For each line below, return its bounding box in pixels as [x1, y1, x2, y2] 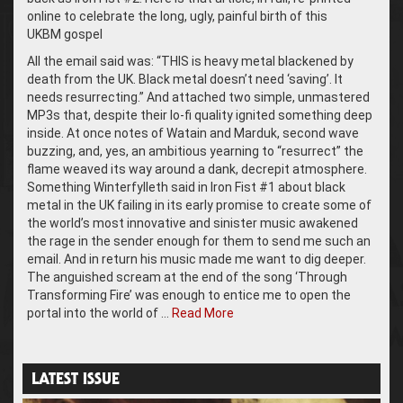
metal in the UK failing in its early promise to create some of [27, 198, 372, 213]
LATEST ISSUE [31, 372, 120, 390]
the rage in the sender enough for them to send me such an [27, 234, 371, 249]
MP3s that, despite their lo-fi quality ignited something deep [27, 108, 372, 123]
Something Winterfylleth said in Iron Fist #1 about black [27, 180, 345, 195]
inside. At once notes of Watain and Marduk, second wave [27, 126, 359, 141]
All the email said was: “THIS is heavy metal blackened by [27, 54, 354, 69]
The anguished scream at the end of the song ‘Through [27, 270, 347, 285]
